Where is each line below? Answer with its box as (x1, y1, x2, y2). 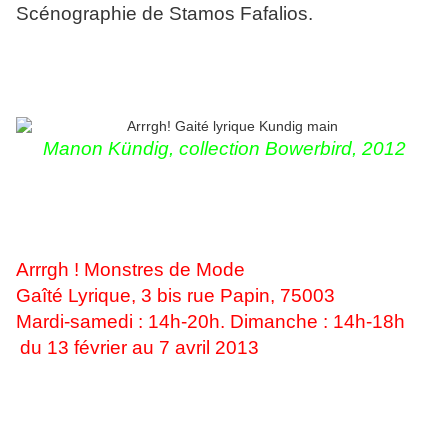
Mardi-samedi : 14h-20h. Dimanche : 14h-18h (16, 311, 405, 333)
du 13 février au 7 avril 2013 (20, 337, 259, 359)
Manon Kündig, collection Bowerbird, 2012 (42, 138, 406, 160)
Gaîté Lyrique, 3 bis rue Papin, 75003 (16, 285, 335, 307)
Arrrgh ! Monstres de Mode (16, 259, 245, 281)
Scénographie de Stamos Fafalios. (16, 3, 313, 25)
